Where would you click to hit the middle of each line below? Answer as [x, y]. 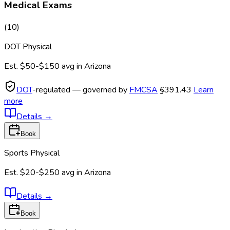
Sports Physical [32, 153]
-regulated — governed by [81, 90]
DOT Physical [28, 46]
